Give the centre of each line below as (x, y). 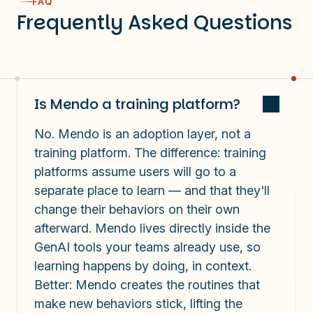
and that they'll (227, 190)
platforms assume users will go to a (135, 171)
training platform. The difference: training (150, 152)
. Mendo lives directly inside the (180, 228)
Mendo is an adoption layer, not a (153, 133)
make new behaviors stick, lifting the (138, 303)
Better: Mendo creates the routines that (147, 284)
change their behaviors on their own (137, 209)
